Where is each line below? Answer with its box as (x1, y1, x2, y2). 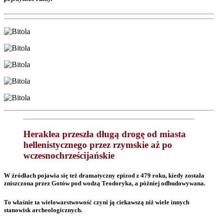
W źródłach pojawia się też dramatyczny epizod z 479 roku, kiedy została (4, 172, 204, 180)
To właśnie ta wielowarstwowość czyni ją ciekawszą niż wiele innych (4, 198, 189, 206)
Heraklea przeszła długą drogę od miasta (23, 129, 186, 140)
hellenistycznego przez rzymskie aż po (23, 140, 172, 150)
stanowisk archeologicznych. (4, 206, 82, 214)
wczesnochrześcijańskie (23, 150, 114, 161)
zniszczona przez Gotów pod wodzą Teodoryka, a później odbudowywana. (4, 180, 205, 187)
